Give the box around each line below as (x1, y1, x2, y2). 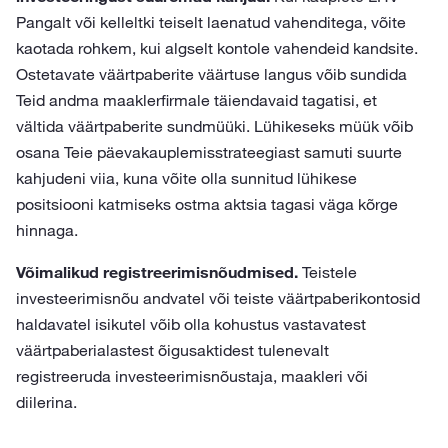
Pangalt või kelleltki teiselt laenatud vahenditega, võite (16, 12, 406, 32)
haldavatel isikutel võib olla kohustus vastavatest (16, 314, 366, 334)
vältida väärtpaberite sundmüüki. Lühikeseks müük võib (16, 116, 413, 136)
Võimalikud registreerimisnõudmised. (16, 262, 298, 282)
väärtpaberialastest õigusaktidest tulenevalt (16, 340, 329, 360)
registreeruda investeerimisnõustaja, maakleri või (16, 366, 368, 386)
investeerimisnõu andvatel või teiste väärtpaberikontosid (16, 288, 420, 308)
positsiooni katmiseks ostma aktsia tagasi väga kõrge (16, 194, 398, 214)
